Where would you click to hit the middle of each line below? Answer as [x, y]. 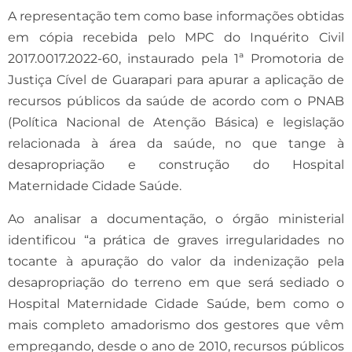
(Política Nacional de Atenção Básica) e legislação [176, 122]
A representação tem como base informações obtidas [176, 16]
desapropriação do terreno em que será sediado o [176, 282]
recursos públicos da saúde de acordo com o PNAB [176, 101]
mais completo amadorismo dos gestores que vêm [176, 324]
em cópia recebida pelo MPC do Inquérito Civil [176, 37]
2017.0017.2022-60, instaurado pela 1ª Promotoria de [176, 58]
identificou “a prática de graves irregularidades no [176, 240]
